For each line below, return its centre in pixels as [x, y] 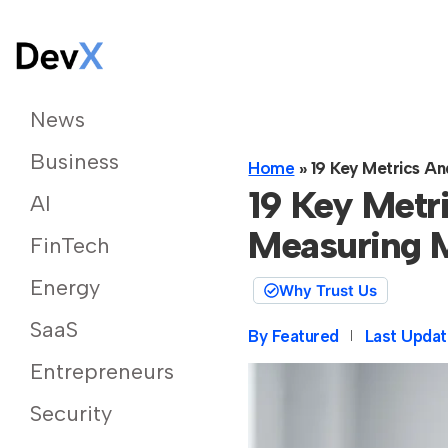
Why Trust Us [328, 290]
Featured [305, 335]
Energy [65, 288]
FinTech [69, 246]
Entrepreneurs [102, 372]
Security [71, 414]
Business [74, 162]
